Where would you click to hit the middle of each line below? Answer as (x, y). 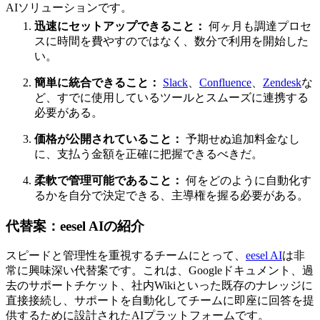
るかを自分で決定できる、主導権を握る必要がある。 (171, 195)
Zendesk (282, 82)
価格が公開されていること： (109, 139)
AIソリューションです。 (69, 8)
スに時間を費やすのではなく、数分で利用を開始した (171, 41)
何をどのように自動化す (247, 180)
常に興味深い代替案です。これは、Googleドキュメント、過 (160, 271)
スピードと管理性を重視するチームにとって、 (126, 256)
